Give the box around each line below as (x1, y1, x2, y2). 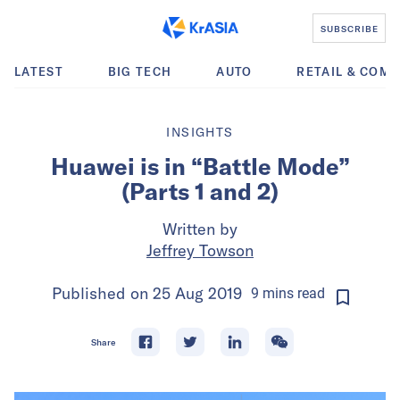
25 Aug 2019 (152, 283, 242, 304)
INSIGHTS (166, 124, 234, 140)
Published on (51, 283, 153, 304)
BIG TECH (107, 64, 172, 79)
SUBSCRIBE (320, 22, 379, 34)
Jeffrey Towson (146, 240, 254, 261)
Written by (162, 219, 237, 239)
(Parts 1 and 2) (121, 177, 279, 206)
